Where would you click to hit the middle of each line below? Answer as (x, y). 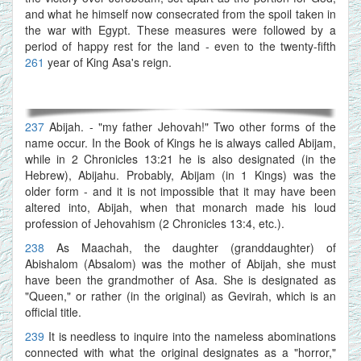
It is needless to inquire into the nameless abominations (192, 336)
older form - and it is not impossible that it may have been (180, 191)
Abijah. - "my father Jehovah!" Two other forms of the (193, 126)
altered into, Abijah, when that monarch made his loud (180, 207)
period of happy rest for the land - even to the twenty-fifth (180, 46)
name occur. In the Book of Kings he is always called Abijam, (180, 142)
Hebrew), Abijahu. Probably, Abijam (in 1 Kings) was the (180, 174)
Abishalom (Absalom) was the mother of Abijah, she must (180, 263)
